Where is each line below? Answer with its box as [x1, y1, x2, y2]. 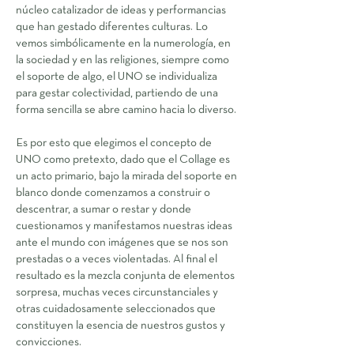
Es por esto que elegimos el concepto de [16, 137, 212, 149]
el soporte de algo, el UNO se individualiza [16, 71, 217, 82]
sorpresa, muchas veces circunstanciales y [16, 287, 218, 298]
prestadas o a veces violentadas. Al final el [16, 254, 217, 265]
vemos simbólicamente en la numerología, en [16, 38, 231, 49]
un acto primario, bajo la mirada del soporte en [16, 171, 237, 182]
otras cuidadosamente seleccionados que [16, 303, 216, 314]
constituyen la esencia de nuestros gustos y [16, 320, 225, 331]
